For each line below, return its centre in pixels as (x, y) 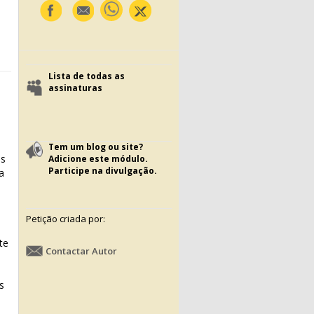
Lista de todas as (87, 76)
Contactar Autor (81, 251)
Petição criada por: (66, 219)
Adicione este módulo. (98, 159)
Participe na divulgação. (103, 171)
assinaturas (75, 88)
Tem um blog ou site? (96, 147)
